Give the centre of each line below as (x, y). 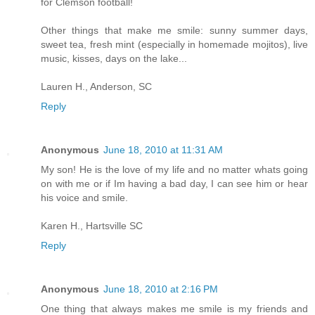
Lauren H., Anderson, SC (96, 86)
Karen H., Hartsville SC (92, 225)
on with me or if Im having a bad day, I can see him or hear (174, 183)
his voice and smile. (84, 197)
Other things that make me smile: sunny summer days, (174, 30)
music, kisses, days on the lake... (114, 58)
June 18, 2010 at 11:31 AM (163, 149)
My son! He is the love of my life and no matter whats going (174, 169)
